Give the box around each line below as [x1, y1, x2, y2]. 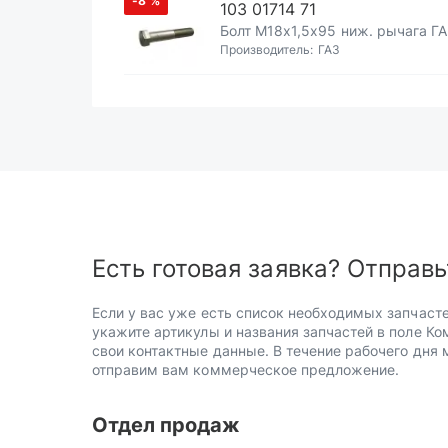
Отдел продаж [92, 413, 241, 437]
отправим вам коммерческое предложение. [92, 361, 400, 378]
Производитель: [220, 41, 314, 57]
